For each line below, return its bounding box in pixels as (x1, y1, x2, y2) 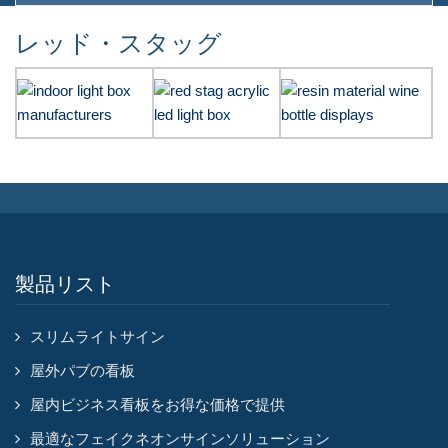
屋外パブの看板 (30, 362, 135, 379)
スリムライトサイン (30, 328, 165, 345)
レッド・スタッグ (15, 29, 222, 57)
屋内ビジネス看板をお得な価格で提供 (30, 396, 285, 413)
